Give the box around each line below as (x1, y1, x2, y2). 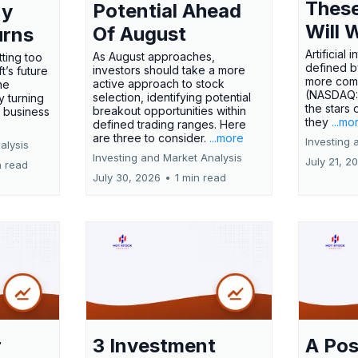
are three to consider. (92, 131, 209, 145)
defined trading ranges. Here (92, 117, 246, 132)
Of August (92, 22, 186, 46)
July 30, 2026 (92, 171, 161, 185)
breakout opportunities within (92, 104, 246, 118)
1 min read (174, 171, 226, 185)
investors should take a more (92, 63, 245, 78)
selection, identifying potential (92, 90, 251, 105)
